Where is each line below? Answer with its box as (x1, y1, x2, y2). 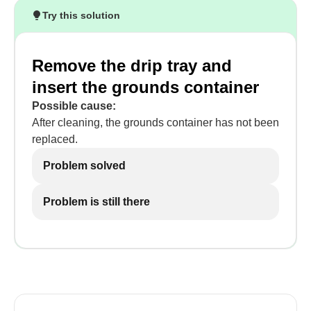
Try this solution (42, 10, 120, 21)
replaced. (32, 133, 78, 145)
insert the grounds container (32, 78, 259, 96)
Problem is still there (43, 196, 150, 208)
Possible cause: (32, 100, 116, 112)
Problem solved (43, 160, 126, 171)
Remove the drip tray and (32, 56, 232, 75)
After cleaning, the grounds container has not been (32, 117, 279, 128)
